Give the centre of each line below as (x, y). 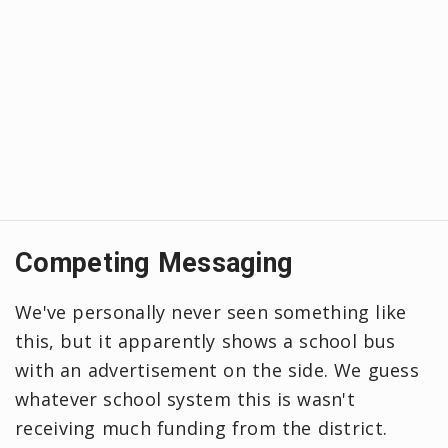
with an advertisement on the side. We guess (217, 370)
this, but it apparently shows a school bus (205, 341)
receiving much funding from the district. (201, 428)
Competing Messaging (154, 263)
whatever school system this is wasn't (185, 399)
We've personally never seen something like (211, 312)
